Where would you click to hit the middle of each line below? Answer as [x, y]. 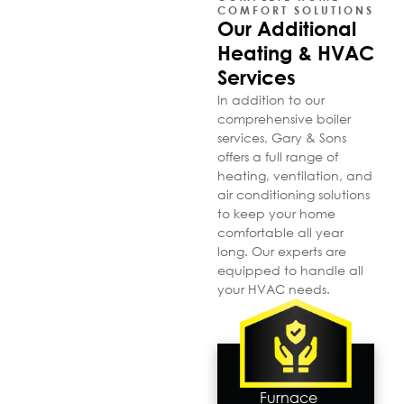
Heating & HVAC [295, 53]
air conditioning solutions [293, 194]
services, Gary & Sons [281, 137]
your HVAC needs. [273, 289]
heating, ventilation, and [294, 175]
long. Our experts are [281, 251]
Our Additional [286, 28]
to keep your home [276, 213]
